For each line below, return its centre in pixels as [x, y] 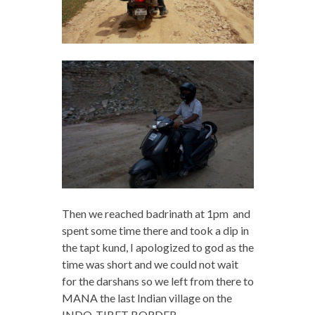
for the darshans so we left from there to [157, 281]
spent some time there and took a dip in [155, 230]
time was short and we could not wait [150, 264]
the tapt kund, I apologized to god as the [157, 247]
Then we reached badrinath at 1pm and [156, 213]
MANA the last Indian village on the [147, 297]
